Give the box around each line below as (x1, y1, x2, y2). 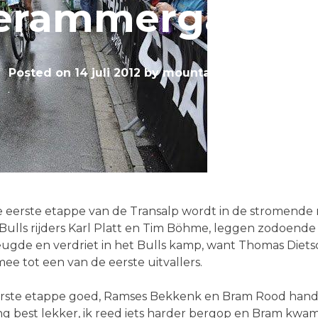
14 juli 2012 (75, 66, 141, 80)
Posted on (9, 66, 75, 80)
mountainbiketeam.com (163, 66, 309, 80)
